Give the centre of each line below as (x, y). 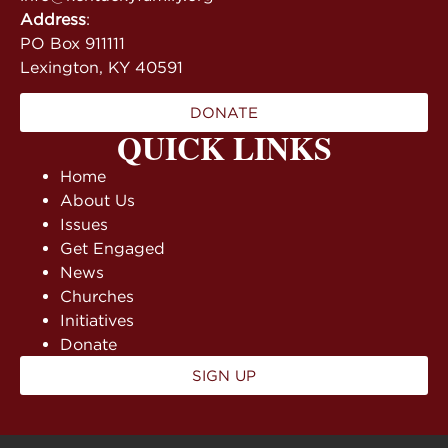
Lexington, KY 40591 (101, 66)
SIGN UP (224, 375)
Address (53, 18)
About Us (97, 200)
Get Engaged (112, 248)
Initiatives (97, 320)
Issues (84, 224)
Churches (97, 296)
